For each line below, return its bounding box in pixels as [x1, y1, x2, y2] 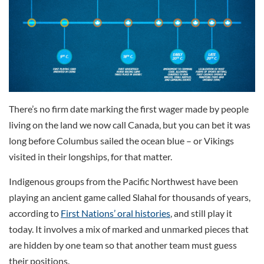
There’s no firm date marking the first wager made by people [9, 103, 249, 115]
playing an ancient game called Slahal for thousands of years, [9, 192, 250, 203]
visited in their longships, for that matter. [9, 151, 172, 163]
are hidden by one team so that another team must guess [9, 239, 237, 251]
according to [9, 207, 61, 219]
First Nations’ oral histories [61, 207, 170, 219]
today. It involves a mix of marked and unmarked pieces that [9, 223, 249, 235]
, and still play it [170, 207, 232, 219]
